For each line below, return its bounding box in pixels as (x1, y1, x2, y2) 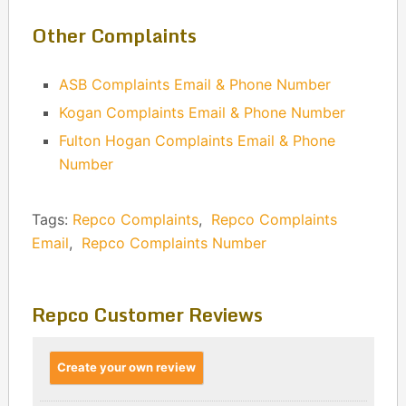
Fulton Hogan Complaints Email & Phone (59, 131, 336, 150)
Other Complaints (31, 20, 197, 52)
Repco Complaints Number (81, 234, 266, 253)
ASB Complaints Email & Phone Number (59, 75, 332, 94)
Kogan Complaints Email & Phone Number (59, 103, 346, 122)
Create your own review (56, 360, 196, 375)
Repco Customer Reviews (31, 299, 263, 331)
